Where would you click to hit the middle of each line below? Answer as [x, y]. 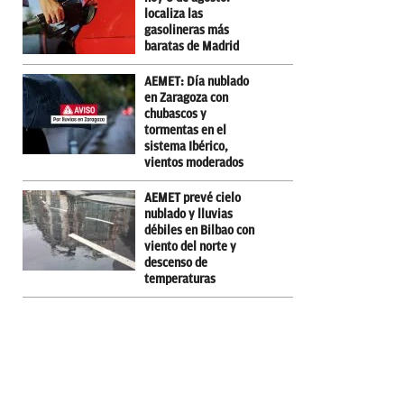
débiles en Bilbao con [199, 230]
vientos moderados [194, 162]
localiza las [174, 14]
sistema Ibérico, [186, 146]
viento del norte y [190, 246]
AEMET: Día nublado [197, 81]
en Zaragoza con [186, 97]
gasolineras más [187, 30]
